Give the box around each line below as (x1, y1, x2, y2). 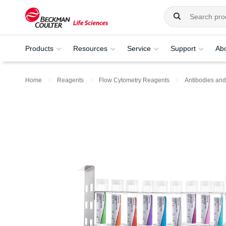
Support (171, 44, 196, 52)
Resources (73, 44, 107, 52)
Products (25, 44, 53, 52)
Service (127, 44, 151, 52)
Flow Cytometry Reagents (99, 77, 169, 84)
